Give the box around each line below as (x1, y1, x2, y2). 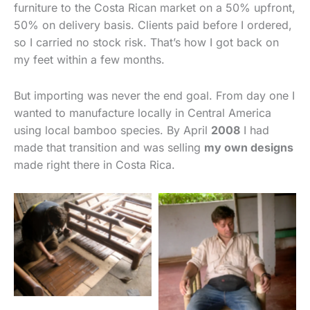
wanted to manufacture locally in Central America (14, 106, 271, 120)
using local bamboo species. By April (14, 123, 211, 138)
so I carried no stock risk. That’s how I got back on (14, 35, 279, 50)
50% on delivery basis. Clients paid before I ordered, (14, 18, 292, 33)
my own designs (204, 140, 293, 155)
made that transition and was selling (14, 140, 204, 155)
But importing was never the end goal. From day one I (14, 89, 295, 103)
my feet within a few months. (14, 53, 165, 67)
